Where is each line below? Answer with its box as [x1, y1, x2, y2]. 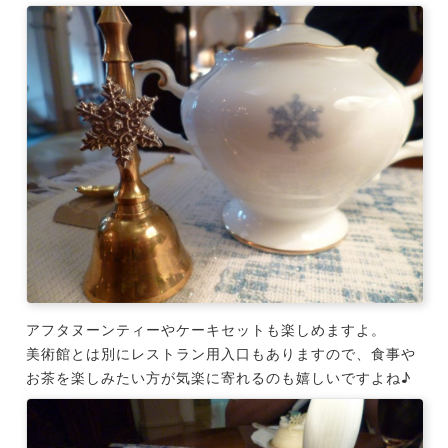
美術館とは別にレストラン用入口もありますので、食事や [25, 345, 416, 363]
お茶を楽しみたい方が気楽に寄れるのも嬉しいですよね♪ [25, 369, 411, 387]
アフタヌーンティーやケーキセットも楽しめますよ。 [25, 321, 386, 339]
